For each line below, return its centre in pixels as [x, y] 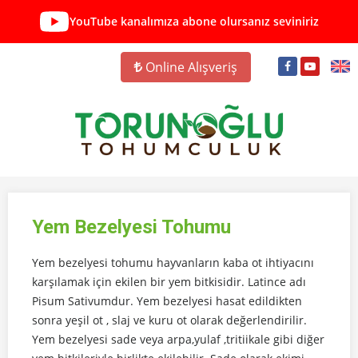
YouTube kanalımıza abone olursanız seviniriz [194, 22]
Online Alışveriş [190, 67]
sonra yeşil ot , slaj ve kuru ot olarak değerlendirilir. [169, 320]
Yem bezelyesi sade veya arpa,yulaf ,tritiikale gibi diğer [178, 339]
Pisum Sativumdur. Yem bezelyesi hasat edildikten [167, 300]
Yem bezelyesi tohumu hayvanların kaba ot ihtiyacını [173, 262]
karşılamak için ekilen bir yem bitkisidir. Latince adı [169, 281]
